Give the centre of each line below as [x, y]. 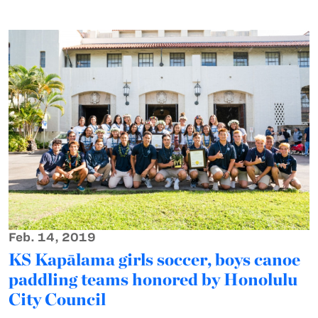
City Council [57, 299]
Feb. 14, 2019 [52, 237]
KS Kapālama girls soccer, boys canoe [154, 259]
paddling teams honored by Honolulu [153, 279]
